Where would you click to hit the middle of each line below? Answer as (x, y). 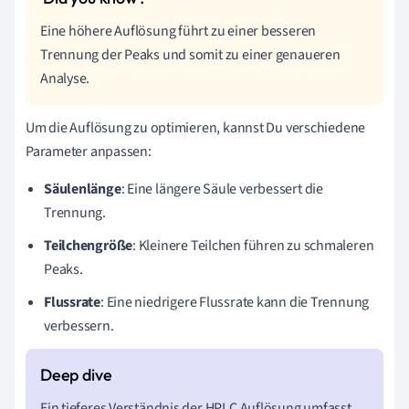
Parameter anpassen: (89, 152)
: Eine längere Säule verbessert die (222, 189)
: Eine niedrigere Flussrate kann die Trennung (235, 303)
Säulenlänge (83, 189)
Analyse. (65, 79)
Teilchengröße (89, 246)
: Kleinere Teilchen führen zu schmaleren (253, 246)
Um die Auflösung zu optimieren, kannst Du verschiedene (196, 128)
